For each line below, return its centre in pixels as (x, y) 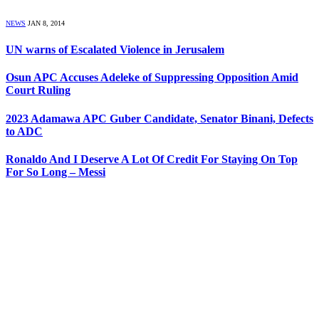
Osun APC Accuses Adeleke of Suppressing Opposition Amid (152, 78)
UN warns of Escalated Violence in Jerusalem (115, 50)
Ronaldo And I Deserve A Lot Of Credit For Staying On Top (152, 159)
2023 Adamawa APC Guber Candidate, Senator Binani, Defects (159, 118)
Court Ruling (38, 90)
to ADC (24, 131)
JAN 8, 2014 (46, 23)
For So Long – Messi (56, 172)
